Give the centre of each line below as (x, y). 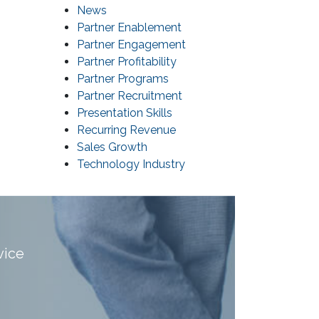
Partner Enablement (129, 28)
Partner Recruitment (130, 96)
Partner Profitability (127, 62)
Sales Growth (112, 147)
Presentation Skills (125, 113)
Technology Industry (131, 164)
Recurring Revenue (126, 130)
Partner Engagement (131, 45)
